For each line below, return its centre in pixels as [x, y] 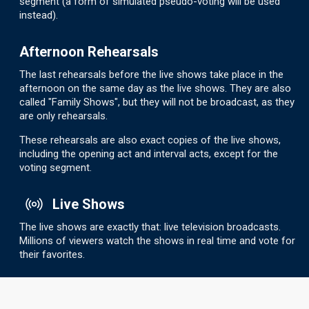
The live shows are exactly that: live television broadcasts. [150, 227]
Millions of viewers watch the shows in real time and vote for [157, 240]
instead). [39, 15]
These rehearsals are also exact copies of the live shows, [150, 140]
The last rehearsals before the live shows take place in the [151, 74]
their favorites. [52, 254]
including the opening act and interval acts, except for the [149, 153]
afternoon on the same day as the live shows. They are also [155, 88]
